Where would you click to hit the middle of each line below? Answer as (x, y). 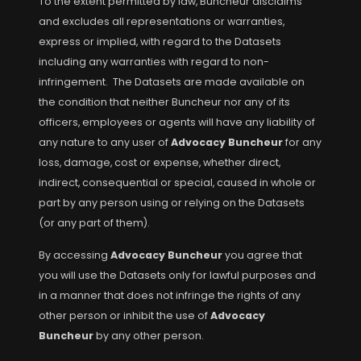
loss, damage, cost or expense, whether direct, (160, 162)
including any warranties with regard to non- (154, 62)
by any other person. (151, 336)
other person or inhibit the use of (124, 315)
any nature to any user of (105, 142)
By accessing (75, 255)
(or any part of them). (97, 223)
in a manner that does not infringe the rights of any (170, 295)
